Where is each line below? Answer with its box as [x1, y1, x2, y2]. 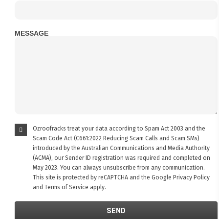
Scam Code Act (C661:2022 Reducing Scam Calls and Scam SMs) [32, 134, 199, 142]
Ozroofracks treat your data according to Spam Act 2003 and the [32, 125, 205, 132]
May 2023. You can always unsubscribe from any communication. [32, 164, 205, 171]
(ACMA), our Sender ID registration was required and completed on [32, 154, 210, 161]
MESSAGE [15, 30, 49, 38]
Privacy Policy [173, 174, 210, 181]
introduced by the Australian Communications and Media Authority [32, 144, 210, 152]
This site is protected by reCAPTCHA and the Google [32, 174, 173, 181]
